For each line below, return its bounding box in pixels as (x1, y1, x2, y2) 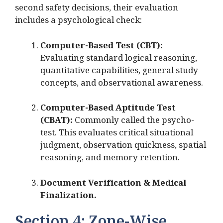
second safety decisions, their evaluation (15, 3, 178, 17)
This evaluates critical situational (59, 128, 193, 142)
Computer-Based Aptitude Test (40, 103, 176, 117)
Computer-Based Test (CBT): (40, 40, 163, 54)
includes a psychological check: (15, 15, 142, 29)
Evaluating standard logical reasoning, (40, 53, 197, 67)
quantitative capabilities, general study (40, 65, 198, 79)
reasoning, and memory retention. (40, 153, 180, 167)
